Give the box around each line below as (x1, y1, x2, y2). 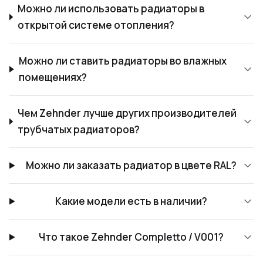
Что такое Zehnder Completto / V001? (38, 230, 224, 244)
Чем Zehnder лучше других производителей (18, 106, 237, 120)
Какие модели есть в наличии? (55, 194, 207, 208)
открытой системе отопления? (18, 18, 175, 32)
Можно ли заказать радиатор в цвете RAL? (25, 159, 237, 172)
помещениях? (18, 70, 87, 84)
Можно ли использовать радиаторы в (18, 2, 205, 15)
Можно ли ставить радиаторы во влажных (18, 54, 227, 68)
